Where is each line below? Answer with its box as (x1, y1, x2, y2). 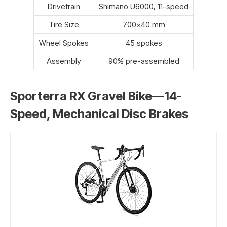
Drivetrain (48, 1, 80, 11)
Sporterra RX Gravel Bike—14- (10, 88, 182, 103)
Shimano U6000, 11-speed (99, 1, 188, 11)
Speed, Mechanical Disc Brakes (10, 106, 188, 121)
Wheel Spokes (39, 37, 89, 48)
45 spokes (125, 37, 162, 48)
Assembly (47, 56, 81, 66)
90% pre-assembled (108, 56, 179, 66)
